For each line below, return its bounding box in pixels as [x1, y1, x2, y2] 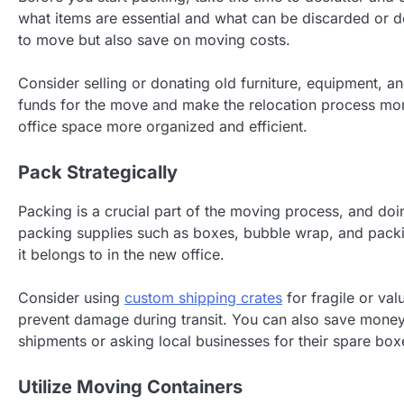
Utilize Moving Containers [18, 375, 243, 398]
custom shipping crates [124, 288, 282, 307]
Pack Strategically [18, 161, 178, 183]
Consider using [18, 288, 124, 307]
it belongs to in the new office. [18, 244, 225, 263]
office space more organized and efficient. [18, 116, 308, 135]
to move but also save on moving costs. [18, 30, 290, 49]
